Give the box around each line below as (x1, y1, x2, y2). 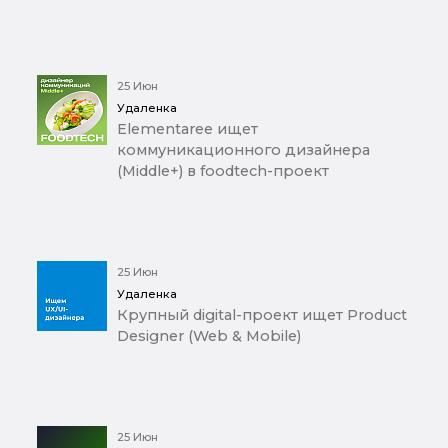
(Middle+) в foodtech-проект (117, 162, 329, 181)
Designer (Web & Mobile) (117, 327, 301, 346)
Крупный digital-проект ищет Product (117, 306, 407, 325)
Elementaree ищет (117, 120, 258, 139)
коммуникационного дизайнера (117, 141, 370, 160)
